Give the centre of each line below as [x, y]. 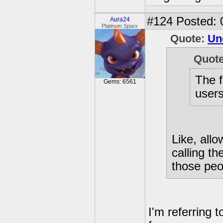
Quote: [189, 39]
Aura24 [120, 19]
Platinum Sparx [120, 26]
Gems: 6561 [120, 82]
